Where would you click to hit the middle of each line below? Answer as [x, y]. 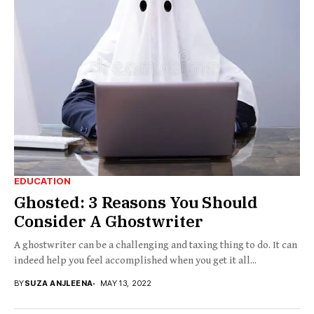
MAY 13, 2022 [126, 284]
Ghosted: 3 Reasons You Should [136, 202]
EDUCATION [42, 181]
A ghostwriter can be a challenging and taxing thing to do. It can [156, 245]
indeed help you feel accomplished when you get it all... [135, 261]
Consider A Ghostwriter [109, 221]
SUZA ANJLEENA [59, 284]
